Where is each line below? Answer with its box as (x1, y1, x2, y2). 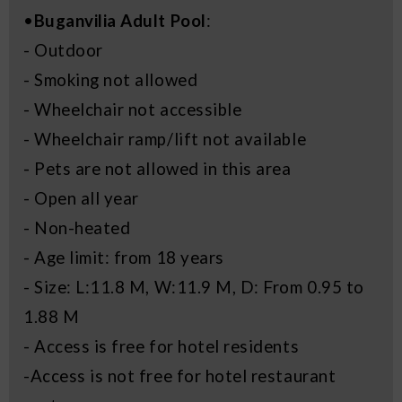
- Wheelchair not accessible (23, 100, 242, 120)
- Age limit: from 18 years (23, 248, 224, 268)
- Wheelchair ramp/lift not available (23, 129, 307, 150)
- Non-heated (23, 218, 131, 239)
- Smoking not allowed (23, 70, 198, 91)
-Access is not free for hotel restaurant (23, 366, 336, 387)
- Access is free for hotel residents (23, 336, 300, 357)
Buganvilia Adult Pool (33, 11, 206, 31)
